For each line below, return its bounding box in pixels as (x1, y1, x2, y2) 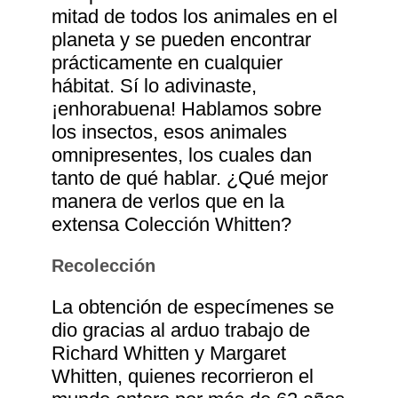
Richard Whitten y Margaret (52, 342, 287, 365)
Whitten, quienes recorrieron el (52, 365, 314, 388)
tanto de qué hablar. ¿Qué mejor (52, 167, 329, 190)
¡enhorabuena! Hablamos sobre (52, 98, 322, 121)
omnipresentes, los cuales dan (52, 144, 313, 167)
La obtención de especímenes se (52, 296, 335, 319)
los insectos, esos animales (52, 121, 288, 144)
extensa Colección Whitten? (52, 213, 292, 236)
